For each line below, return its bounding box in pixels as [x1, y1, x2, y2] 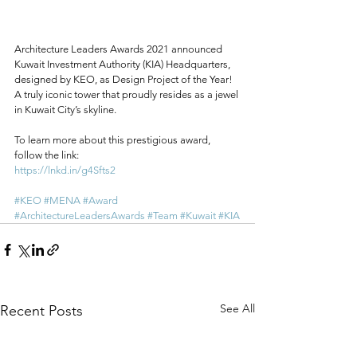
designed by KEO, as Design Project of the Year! [14, 73, 235, 85]
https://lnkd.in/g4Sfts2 [14, 163, 116, 176]
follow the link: [14, 148, 79, 161]
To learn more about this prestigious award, [14, 133, 213, 146]
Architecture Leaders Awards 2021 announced [14, 42, 225, 55]
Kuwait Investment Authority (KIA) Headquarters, [14, 57, 233, 70]
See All [220, 300, 255, 316]
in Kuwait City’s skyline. [14, 103, 116, 116]
